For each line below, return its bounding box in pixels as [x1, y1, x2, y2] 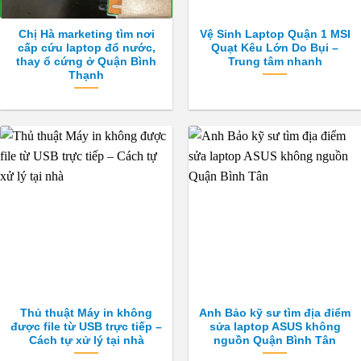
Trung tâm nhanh [227, 55, 322, 68]
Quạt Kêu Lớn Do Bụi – [211, 41, 338, 54]
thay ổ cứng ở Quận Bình [16, 55, 156, 68]
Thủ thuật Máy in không [20, 306, 152, 319]
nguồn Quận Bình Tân [214, 334, 336, 346]
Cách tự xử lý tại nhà [28, 334, 144, 346]
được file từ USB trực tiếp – [10, 320, 162, 333]
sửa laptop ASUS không [209, 320, 341, 333]
